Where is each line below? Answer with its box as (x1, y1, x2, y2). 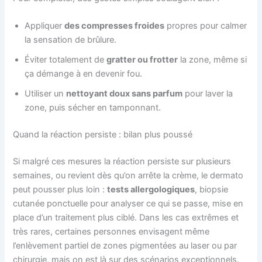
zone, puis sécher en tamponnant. (25, 102, 161, 113)
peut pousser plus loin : (13, 184, 108, 195)
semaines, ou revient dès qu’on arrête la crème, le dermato (13, 170, 244, 181)
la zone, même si (178, 54, 247, 65)
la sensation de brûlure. (25, 35, 117, 46)
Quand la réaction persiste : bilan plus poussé (13, 129, 193, 140)
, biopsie (195, 184, 229, 195)
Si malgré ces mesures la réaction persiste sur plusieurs (13, 156, 232, 167)
